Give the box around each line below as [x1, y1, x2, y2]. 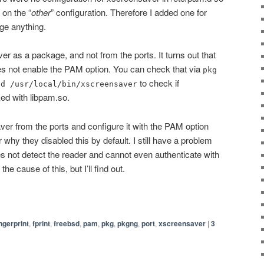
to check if [137, 77, 179, 90]
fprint [32, 218, 50, 229]
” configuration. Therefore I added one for [51, 5, 207, 18]
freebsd [54, 218, 80, 229]
